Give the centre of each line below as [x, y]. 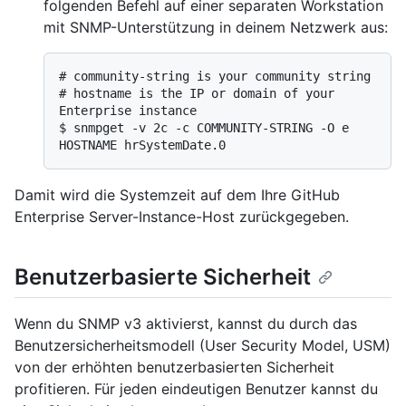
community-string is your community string [222, 77]
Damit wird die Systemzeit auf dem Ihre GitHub [177, 195]
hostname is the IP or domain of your [204, 94]
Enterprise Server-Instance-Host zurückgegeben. [182, 217]
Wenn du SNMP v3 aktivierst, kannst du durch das [186, 324]
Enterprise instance [128, 111]
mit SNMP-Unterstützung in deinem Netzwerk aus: [216, 28]
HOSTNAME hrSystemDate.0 [142, 145]
